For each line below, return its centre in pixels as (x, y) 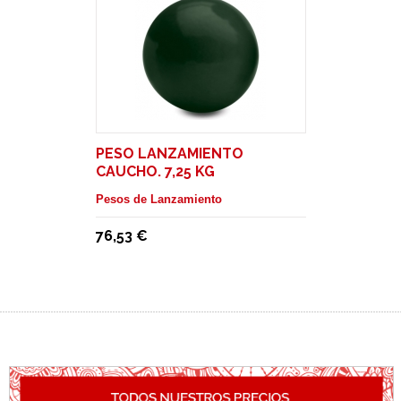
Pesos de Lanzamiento (158, 199)
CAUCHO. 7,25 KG (155, 171)
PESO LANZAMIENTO (169, 154)
